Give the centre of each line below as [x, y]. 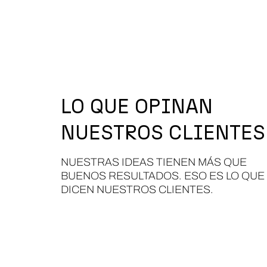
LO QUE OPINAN [137, 106]
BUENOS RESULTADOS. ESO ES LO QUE [163, 176]
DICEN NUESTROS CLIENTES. [137, 190]
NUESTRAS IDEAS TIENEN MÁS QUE [154, 162]
